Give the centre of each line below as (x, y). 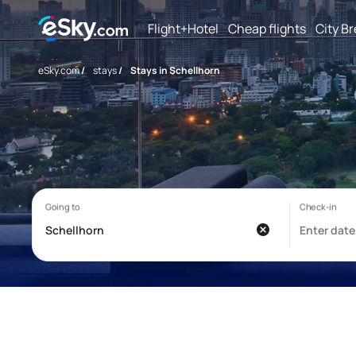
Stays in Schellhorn (175, 70)
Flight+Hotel (183, 28)
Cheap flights (267, 28)
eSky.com (59, 70)
